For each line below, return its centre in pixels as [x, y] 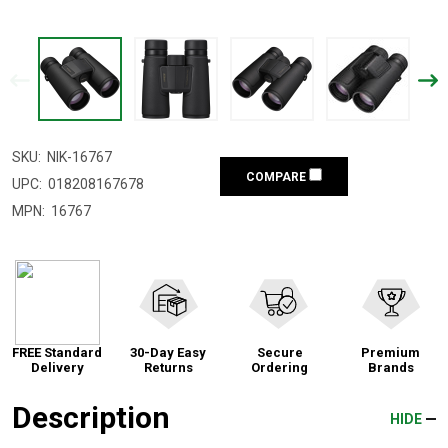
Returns [168, 368]
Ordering [280, 368]
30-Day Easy [168, 353]
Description [91, 418]
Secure [279, 353]
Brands [390, 368]
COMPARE [277, 177]
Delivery [57, 368]
